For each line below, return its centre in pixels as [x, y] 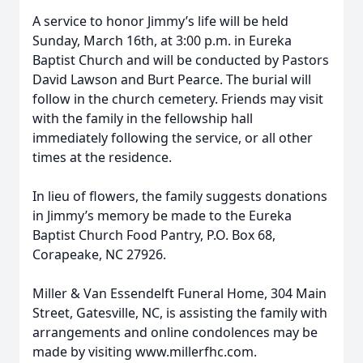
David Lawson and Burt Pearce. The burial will [172, 79]
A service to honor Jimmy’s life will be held [160, 21]
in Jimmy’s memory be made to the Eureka [162, 216]
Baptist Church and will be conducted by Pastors [181, 60]
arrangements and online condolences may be [175, 332]
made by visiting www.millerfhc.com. [145, 352]
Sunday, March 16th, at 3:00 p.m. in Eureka [162, 41]
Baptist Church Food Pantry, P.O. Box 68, [154, 235]
